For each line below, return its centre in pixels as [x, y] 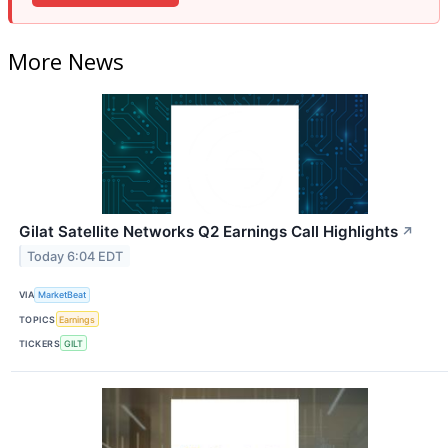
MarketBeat [62, 295]
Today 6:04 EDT [75, 256]
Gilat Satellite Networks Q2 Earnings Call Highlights [208, 231]
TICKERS [40, 343]
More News [66, 60]
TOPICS [37, 319]
